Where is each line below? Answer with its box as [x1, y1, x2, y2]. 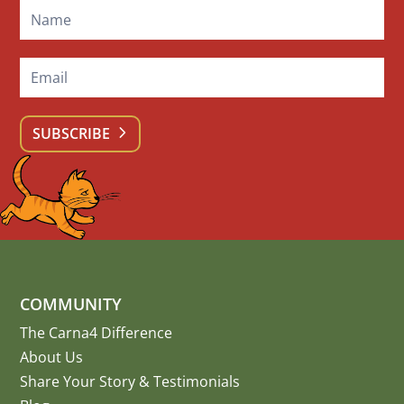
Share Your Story [20, 372, 136, 392]
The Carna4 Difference [20, 323, 173, 344]
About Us [20, 347, 84, 368]
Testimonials [153, 372, 241, 392]
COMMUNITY [20, 293, 123, 316]
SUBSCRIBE [32, 124, 110, 144]
